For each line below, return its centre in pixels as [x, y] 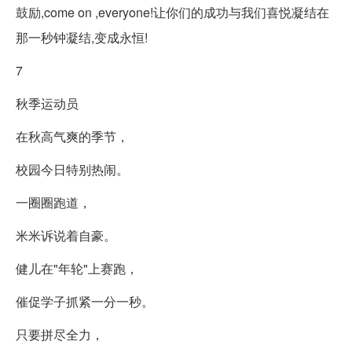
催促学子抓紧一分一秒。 [85, 301]
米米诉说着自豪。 [66, 235]
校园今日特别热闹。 [72, 169]
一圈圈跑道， [53, 202]
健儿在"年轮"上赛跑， [77, 268]
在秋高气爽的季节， [72, 136]
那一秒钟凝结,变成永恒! [82, 37]
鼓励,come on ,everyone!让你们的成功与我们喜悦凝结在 [172, 12]
